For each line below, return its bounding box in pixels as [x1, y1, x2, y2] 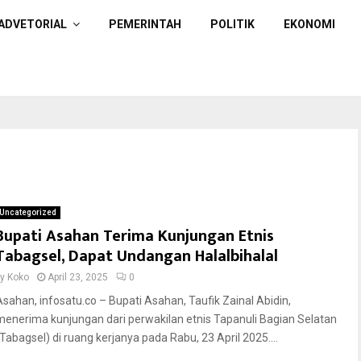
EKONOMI [284, 18, 335, 31]
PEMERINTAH [109, 18, 181, 31]
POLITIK [210, 18, 255, 31]
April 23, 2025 [48, 272, 108, 283]
